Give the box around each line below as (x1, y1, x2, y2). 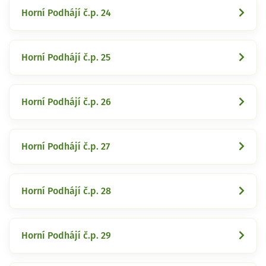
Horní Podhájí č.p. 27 (21, 141, 110, 151)
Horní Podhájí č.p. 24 (21, 8, 111, 18)
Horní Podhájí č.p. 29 (21, 230, 111, 240)
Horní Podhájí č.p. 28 (21, 186, 111, 196)
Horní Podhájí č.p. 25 (21, 52, 110, 62)
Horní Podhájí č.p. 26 (21, 97, 111, 107)
